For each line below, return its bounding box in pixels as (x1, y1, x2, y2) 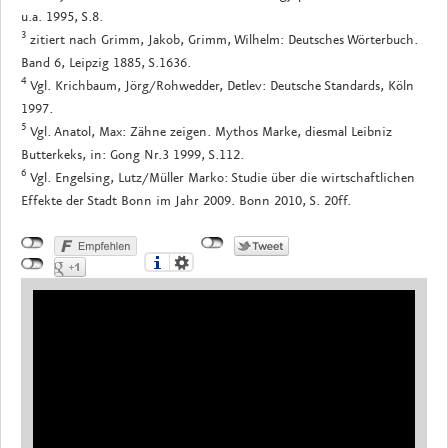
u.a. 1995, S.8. (21, 8, 103, 25)
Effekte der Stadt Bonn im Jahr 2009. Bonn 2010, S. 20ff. (21, 192, 351, 209)
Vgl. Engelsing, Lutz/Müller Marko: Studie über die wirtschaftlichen (30, 169, 415, 186)
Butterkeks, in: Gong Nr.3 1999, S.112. (21, 146, 244, 163)
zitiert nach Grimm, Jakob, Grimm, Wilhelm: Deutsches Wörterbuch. (30, 31, 418, 48)
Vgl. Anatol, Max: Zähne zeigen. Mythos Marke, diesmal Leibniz (30, 123, 392, 140)
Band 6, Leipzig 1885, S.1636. (21, 54, 191, 71)
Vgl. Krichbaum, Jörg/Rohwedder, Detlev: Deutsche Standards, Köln (30, 77, 414, 94)
